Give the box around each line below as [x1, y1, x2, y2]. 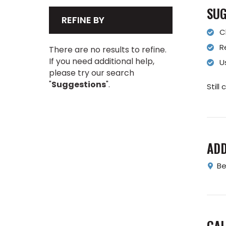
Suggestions [51, 79, 106, 90]
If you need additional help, [49, 55, 154, 67]
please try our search [49, 67, 134, 79]
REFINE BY [62, 14, 104, 26]
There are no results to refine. [49, 44, 166, 55]
